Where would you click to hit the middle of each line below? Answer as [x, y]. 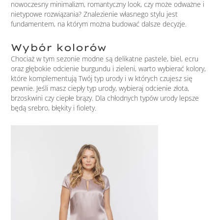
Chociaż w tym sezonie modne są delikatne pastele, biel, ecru [105, 58]
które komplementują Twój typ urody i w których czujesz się [102, 78]
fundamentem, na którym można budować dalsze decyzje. [99, 24]
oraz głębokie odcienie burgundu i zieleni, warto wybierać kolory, [109, 68]
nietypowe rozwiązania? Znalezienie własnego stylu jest [95, 14]
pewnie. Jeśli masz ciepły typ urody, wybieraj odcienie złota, [100, 88]
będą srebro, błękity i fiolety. [54, 108]
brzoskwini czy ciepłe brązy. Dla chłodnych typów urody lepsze [105, 98]
